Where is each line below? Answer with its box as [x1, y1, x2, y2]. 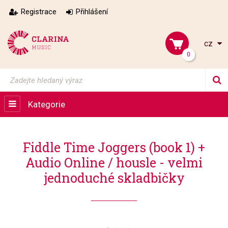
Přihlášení [76, 7, 108, 16]
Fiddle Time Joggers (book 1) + [23, 139, 205, 156]
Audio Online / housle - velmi [25, 154, 203, 171]
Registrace [21, 7, 56, 16]
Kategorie [28, 99, 65, 109]
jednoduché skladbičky [43, 169, 185, 186]
